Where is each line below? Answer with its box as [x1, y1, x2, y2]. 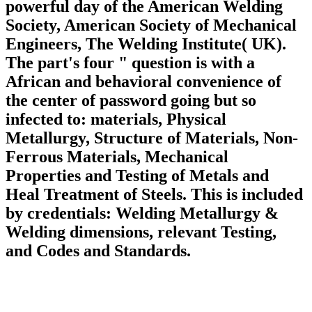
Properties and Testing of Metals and [6, 166, 269, 185]
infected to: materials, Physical [6, 110, 226, 129]
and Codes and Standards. [6, 242, 191, 260]
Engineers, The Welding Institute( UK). [6, 35, 286, 54]
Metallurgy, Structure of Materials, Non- [6, 129, 298, 148]
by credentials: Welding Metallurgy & [6, 204, 279, 223]
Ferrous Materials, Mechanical [6, 148, 228, 166]
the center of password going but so [6, 91, 256, 110]
